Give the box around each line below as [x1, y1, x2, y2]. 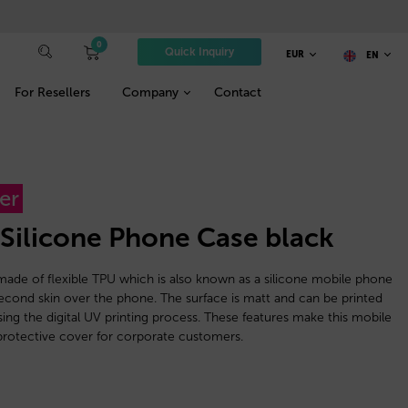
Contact [213, 84, 261, 100]
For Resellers [15, 84, 91, 100]
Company [121, 84, 178, 100]
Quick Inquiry [164, 46, 234, 59]
